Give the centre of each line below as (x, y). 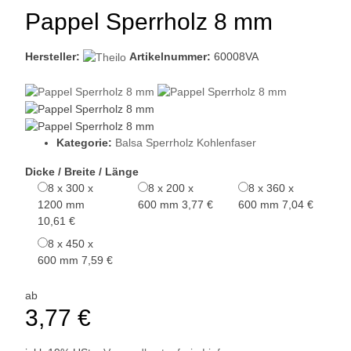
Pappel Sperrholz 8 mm (149, 22)
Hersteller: (52, 57)
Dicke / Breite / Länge (83, 171)
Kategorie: (86, 142)
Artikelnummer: (172, 57)
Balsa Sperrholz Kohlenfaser (186, 142)
